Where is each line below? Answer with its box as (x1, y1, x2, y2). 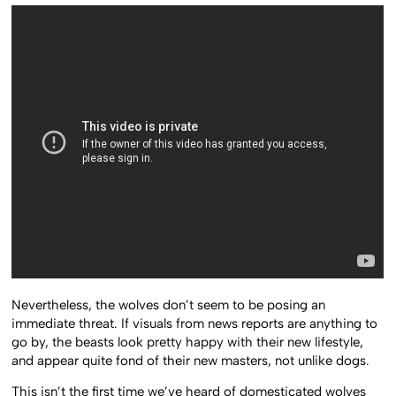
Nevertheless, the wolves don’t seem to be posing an (11, 296, 326, 313)
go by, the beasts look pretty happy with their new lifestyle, (11, 333, 364, 350)
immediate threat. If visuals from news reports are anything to (11, 315, 378, 331)
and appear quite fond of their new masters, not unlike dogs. (11, 352, 370, 369)
